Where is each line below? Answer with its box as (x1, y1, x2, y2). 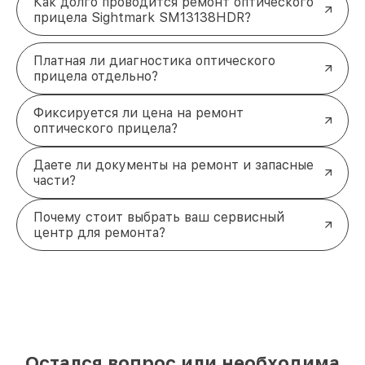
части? (33, 172, 76, 188)
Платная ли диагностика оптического (33, 52, 275, 68)
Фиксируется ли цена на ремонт (33, 104, 244, 121)
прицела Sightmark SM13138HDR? (33, 9, 251, 25)
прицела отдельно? (33, 68, 158, 84)
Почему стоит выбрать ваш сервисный (33, 209, 284, 225)
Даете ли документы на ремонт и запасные (33, 156, 314, 173)
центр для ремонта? (33, 224, 165, 240)
